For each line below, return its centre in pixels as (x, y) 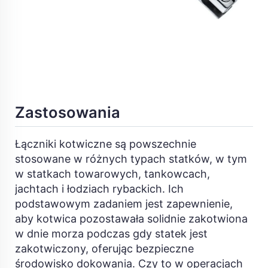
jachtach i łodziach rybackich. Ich (99, 188)
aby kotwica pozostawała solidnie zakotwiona (131, 218)
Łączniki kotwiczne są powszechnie (106, 144)
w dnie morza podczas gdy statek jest (111, 233)
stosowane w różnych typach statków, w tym (131, 159)
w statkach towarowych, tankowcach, (112, 173)
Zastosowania (68, 112)
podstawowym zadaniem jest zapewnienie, (124, 203)
